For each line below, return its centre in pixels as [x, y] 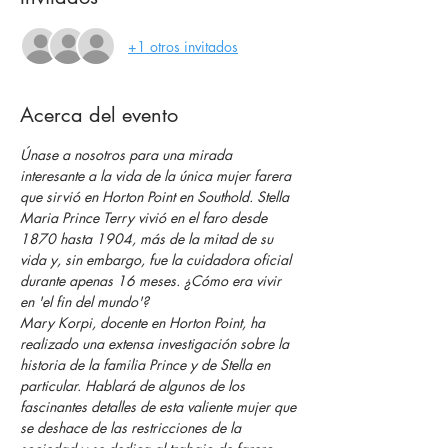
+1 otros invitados [183, 46]
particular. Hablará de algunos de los [134, 385]
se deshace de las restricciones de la [132, 427]
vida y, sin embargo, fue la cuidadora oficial [157, 259]
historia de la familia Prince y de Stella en [147, 364]
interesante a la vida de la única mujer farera [157, 175]
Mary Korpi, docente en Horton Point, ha [144, 322]
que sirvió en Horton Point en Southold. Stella [156, 196]
